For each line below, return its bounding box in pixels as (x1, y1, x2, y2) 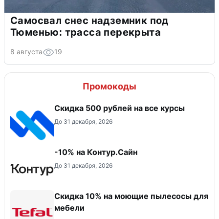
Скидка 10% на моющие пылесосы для (54, 191, 208, 201)
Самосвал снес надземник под (10, 14, 169, 26)
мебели (54, 202, 85, 213)
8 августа (10, 47, 43, 56)
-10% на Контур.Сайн (54, 147, 137, 157)
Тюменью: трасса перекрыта (10, 26, 161, 38)
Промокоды (83, 81, 136, 91)
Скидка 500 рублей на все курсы (54, 103, 185, 113)
